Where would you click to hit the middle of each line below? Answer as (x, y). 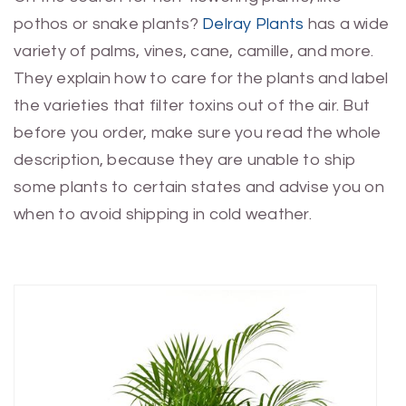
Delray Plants (253, 24)
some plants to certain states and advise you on (199, 187)
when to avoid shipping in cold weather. (163, 214)
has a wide (346, 24)
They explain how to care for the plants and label (201, 78)
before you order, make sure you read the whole (198, 132)
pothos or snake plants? (108, 24)
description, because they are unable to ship (185, 159)
